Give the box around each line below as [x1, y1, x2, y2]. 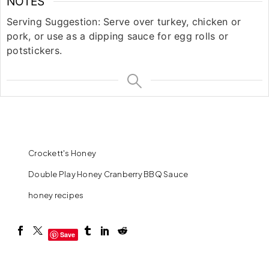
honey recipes [28, 190, 84, 200]
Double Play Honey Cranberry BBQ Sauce [28, 169, 189, 179]
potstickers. [7, 44, 62, 56]
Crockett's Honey [28, 148, 96, 158]
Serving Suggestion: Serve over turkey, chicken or [7, 15, 241, 28]
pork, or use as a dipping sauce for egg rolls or [7, 29, 228, 42]
